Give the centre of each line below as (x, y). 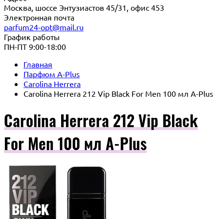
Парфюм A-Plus (52, 74)
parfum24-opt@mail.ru (44, 27)
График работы (32, 37)
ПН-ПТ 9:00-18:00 (35, 46)
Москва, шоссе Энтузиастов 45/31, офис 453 (84, 7)
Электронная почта (39, 17)
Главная (38, 64)
